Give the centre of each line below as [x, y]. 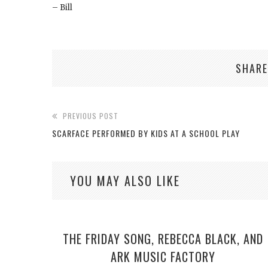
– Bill [62, 8]
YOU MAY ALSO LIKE [125, 181]
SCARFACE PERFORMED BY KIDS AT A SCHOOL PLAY [146, 133]
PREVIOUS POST [91, 116]
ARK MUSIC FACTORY [163, 257]
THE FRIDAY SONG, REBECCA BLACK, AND [163, 239]
